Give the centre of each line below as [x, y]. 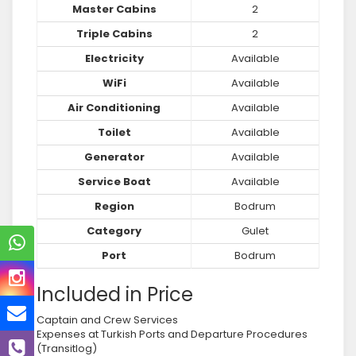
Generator [114, 157]
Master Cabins [114, 9]
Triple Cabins [114, 34]
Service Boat [114, 182]
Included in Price [115, 294]
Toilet [114, 132]
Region [114, 206]
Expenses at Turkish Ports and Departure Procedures [172, 334]
